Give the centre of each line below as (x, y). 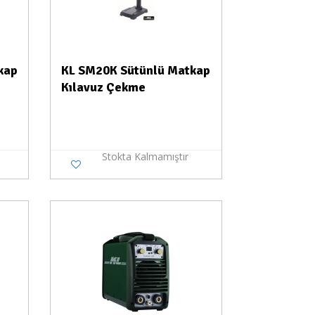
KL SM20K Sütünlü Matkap (135, 70)
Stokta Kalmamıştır (145, 156)
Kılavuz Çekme (103, 87)
